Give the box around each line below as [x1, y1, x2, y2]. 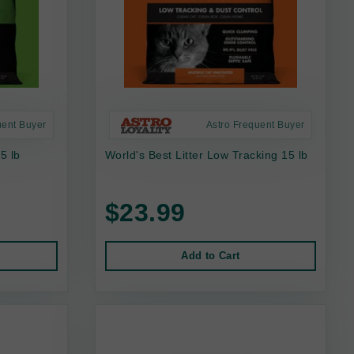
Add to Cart [181, 249, 240, 262]
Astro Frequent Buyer [205, 119, 305, 130]
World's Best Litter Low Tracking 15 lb [104, 148, 308, 161]
